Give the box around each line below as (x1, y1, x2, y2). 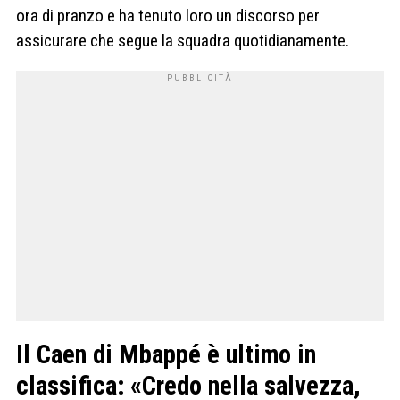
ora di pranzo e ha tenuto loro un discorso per (16, 5, 320, 27)
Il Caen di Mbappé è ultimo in (16, 339, 316, 371)
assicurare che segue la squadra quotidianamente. (16, 30, 349, 52)
